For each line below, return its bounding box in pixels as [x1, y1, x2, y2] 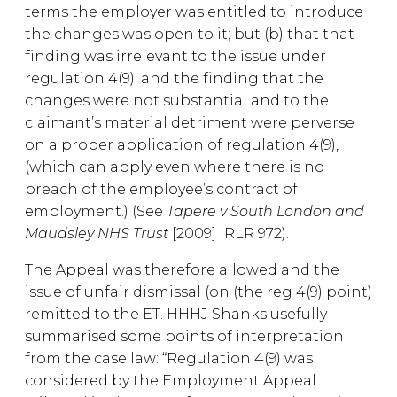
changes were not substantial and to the [25, 92, 329, 109]
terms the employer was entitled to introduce [25, 4, 363, 20]
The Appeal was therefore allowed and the [25, 261, 339, 278]
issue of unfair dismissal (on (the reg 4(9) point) [25, 284, 372, 300]
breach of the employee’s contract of [25, 181, 298, 198]
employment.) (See [25, 203, 167, 220]
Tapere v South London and [167, 203, 364, 220]
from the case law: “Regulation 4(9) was [25, 350, 313, 367]
